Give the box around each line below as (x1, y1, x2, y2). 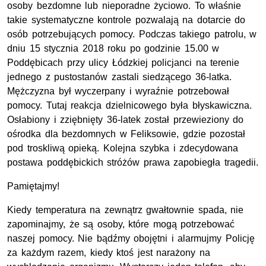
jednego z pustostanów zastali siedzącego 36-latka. (7, 72, 232, 83)
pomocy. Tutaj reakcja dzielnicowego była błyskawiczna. (7, 100, 252, 111)
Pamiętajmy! (7, 181, 59, 192)
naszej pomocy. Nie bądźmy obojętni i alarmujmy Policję (7, 233, 255, 244)
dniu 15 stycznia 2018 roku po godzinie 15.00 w (7, 43, 220, 54)
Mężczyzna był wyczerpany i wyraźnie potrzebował (7, 86, 229, 97)
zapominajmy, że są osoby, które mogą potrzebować (7, 219, 235, 230)
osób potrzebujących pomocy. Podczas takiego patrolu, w (7, 29, 257, 40)
